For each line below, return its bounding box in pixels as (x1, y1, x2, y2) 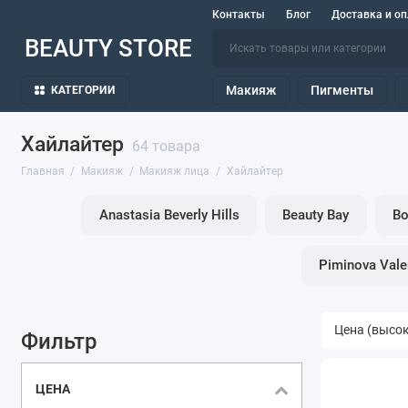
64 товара (131, 138, 200, 156)
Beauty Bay (282, 207, 350, 224)
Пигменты (311, 83, 374, 98)
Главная (20, 165, 65, 178)
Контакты (212, 8, 266, 21)
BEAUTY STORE (24, 35, 192, 63)
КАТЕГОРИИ (50, 84, 115, 97)
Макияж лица (139, 165, 210, 178)
